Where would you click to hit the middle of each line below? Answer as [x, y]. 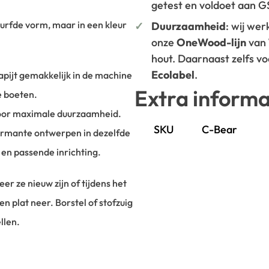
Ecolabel [173, 75]
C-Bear [219, 130]
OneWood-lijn [211, 43]
